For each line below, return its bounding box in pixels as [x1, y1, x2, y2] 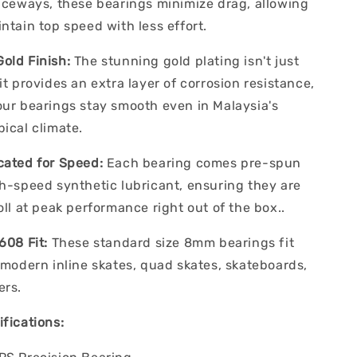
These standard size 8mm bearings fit [48, 234, 295, 250]
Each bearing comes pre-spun [103, 155, 301, 171]
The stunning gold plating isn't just [70, 53, 300, 69]
